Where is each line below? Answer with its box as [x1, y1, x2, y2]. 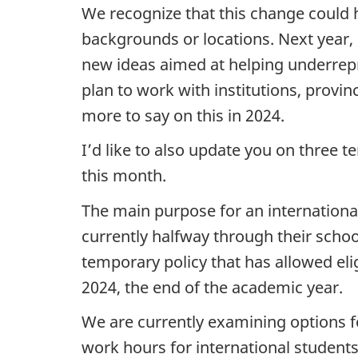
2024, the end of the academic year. [82, 276, 343, 298]
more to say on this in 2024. [82, 104, 284, 126]
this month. [82, 165, 166, 187]
